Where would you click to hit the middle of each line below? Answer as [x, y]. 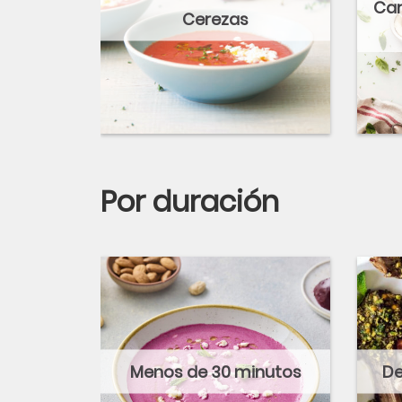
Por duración [190, 201]
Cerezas [215, 19]
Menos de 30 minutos [215, 371]
